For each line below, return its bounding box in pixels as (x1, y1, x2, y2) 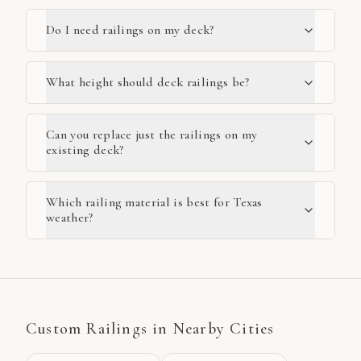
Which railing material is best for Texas (46, 194, 263, 211)
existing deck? (46, 142, 124, 159)
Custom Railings (26, 319, 147, 339)
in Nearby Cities (147, 319, 275, 339)
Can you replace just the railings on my (46, 127, 258, 143)
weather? (46, 210, 93, 226)
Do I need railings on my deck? (46, 22, 214, 39)
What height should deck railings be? (46, 74, 250, 91)
